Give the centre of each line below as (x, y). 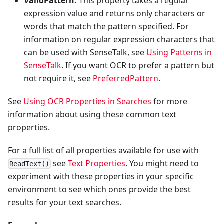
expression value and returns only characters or (115, 13)
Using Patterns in (179, 52)
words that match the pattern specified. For (106, 26)
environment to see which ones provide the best (99, 189)
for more (169, 101)
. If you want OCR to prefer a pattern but (138, 65)
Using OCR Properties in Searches (87, 101)
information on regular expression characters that (119, 39)
